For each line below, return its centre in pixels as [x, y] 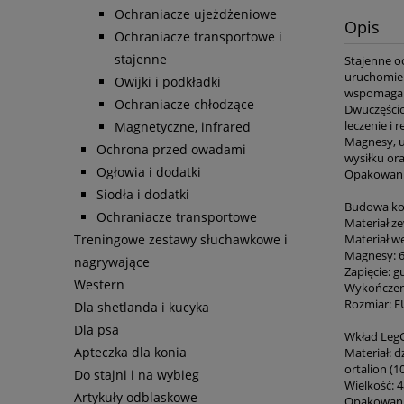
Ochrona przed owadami [171, 150]
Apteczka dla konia [130, 353]
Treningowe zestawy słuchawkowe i [181, 240]
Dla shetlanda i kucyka [142, 308]
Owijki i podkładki [168, 82]
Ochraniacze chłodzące [184, 105]
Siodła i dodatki [143, 195]
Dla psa [96, 330]
